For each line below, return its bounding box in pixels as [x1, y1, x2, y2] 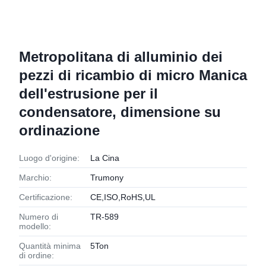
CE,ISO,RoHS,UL [90, 192, 156, 202]
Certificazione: [19, 192, 72, 202]
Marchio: [19, 173, 52, 182]
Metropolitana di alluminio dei [19, 49, 223, 65]
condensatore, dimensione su [19, 104, 221, 120]
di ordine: [19, 251, 54, 260]
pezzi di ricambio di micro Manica [19, 67, 247, 83]
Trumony [90, 173, 123, 182]
